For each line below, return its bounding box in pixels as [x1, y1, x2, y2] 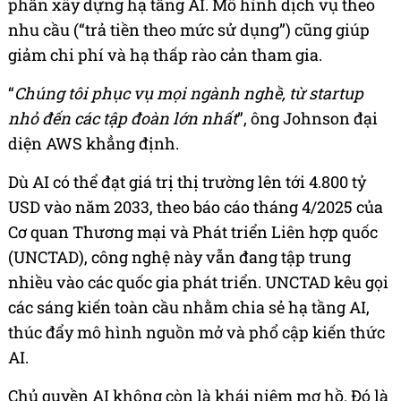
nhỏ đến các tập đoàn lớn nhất [8, 107, 237, 129]
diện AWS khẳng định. [8, 132, 179, 154]
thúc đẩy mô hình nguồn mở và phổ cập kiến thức [8, 320, 385, 343]
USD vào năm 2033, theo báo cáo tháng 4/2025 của [8, 195, 383, 218]
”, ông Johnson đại [237, 107, 378, 129]
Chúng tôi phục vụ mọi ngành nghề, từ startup [14, 81, 363, 104]
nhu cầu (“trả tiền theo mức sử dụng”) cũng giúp [8, 18, 370, 40]
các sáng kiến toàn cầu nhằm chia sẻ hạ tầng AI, [8, 295, 370, 318]
